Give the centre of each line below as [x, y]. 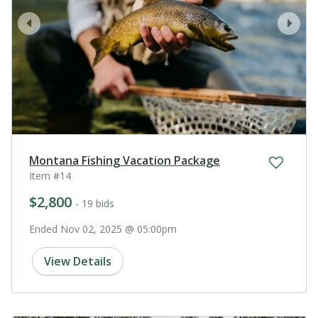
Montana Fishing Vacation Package [125, 160]
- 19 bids [95, 203]
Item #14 [50, 175]
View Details [78, 261]
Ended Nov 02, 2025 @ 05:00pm [103, 229]
